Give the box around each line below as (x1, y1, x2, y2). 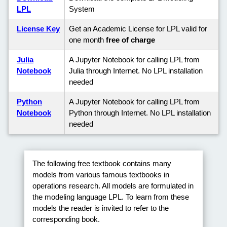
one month (69, 35, 106, 44)
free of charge (106, 35, 155, 44)
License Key (17, 24, 60, 33)
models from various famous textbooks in (32, 170, 169, 179)
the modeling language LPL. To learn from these (32, 193, 189, 202)
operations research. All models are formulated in (32, 181, 194, 191)
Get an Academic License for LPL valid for (69, 24, 207, 33)
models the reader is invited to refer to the (32, 204, 169, 213)
